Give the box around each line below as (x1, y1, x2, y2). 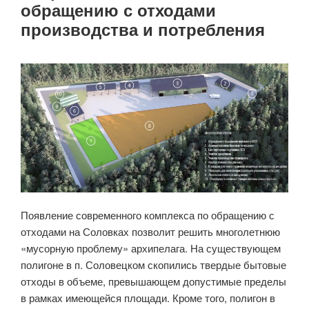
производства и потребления (21, 17, 265, 41)
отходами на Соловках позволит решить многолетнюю (21, 223, 280, 239)
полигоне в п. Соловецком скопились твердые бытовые (21, 257, 286, 272)
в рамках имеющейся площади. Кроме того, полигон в (21, 290, 275, 305)
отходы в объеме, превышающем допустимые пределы (21, 273, 286, 288)
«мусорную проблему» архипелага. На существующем (21, 240, 281, 255)
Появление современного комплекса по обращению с (21, 207, 275, 222)
